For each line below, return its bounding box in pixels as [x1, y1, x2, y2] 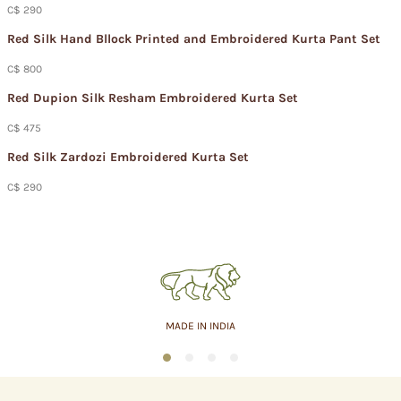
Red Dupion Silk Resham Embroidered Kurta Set [7, 90, 298, 106]
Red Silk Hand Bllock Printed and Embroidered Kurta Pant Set [7, 31, 380, 47]
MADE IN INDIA [166, 320, 235, 332]
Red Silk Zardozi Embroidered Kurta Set [7, 149, 249, 165]
